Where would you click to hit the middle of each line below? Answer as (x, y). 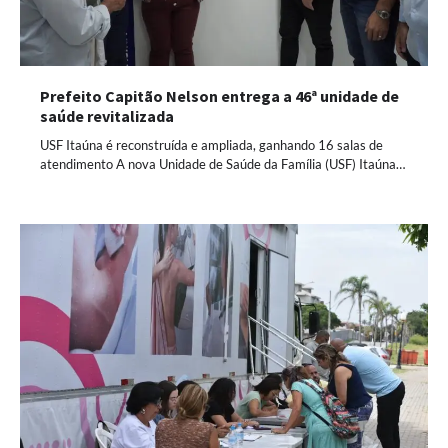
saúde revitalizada (107, 116)
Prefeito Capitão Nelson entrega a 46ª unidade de (219, 96)
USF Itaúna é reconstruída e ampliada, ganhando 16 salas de (211, 145)
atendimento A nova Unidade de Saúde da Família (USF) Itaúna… (222, 164)
